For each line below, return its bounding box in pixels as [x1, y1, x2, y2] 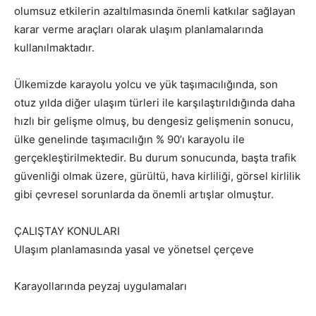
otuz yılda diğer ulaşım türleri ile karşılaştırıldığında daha [14, 96, 295, 109]
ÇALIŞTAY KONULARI [14, 224, 120, 238]
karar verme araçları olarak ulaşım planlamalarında [14, 23, 263, 36]
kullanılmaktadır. [14, 41, 95, 54]
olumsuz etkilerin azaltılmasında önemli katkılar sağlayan [14, 4, 296, 18]
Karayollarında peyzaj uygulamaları [14, 279, 187, 293]
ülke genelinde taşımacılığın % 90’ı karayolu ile [14, 133, 245, 146]
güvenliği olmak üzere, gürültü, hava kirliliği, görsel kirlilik [14, 169, 300, 183]
